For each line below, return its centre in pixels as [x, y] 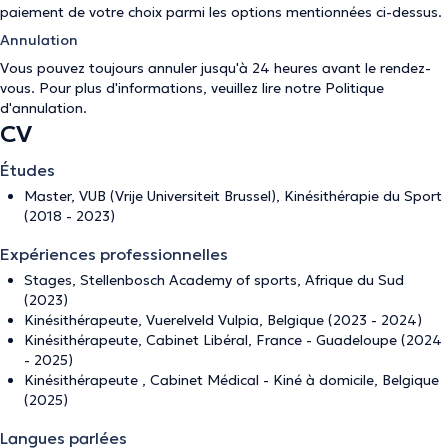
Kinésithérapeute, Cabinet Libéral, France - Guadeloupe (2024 [233, 340]
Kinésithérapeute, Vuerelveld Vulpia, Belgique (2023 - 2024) [223, 320]
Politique [354, 88]
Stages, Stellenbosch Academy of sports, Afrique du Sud [214, 280]
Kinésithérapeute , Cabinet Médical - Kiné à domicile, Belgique [231, 380]
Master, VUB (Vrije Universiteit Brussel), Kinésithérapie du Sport [233, 196]
